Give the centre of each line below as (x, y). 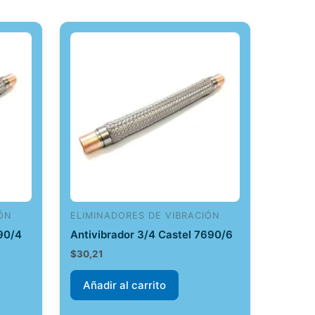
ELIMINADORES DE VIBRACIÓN (145, 216)
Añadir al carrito (124, 285)
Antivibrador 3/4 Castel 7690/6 (151, 234)
